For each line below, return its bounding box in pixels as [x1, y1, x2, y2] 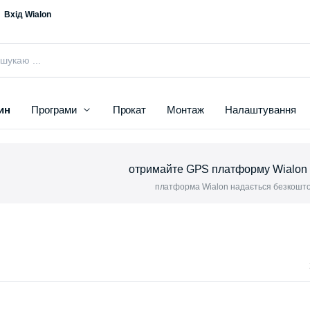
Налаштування [225, 104, 296, 116]
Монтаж [167, 104, 205, 116]
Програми [30, 104, 77, 116]
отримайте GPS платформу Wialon [128, 163, 307, 176]
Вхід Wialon [4, 10, 51, 19]
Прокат [112, 104, 147, 116]
